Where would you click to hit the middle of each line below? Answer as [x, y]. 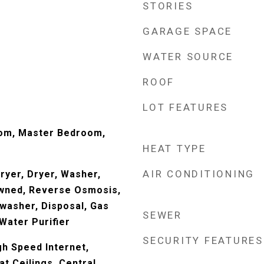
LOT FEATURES [185, 107]
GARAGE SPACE [187, 31]
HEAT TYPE [174, 148]
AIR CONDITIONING [199, 174]
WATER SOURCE [188, 57]
